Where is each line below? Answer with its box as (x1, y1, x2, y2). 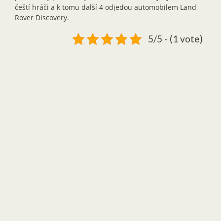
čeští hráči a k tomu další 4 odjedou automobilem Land (15, 2, 196, 12)
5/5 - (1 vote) (147, 33, 203, 45)
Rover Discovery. (15, 13, 69, 23)
